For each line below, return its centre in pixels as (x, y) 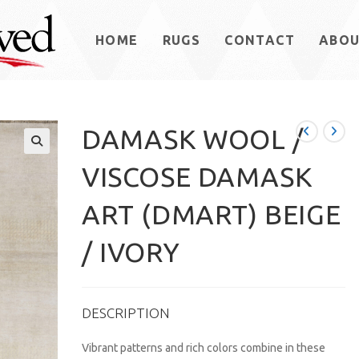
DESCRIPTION (126, 313)
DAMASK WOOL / (193, 139)
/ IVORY (131, 252)
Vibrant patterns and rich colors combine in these (204, 348)
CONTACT (260, 40)
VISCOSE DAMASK (197, 176)
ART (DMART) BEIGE (212, 214)
